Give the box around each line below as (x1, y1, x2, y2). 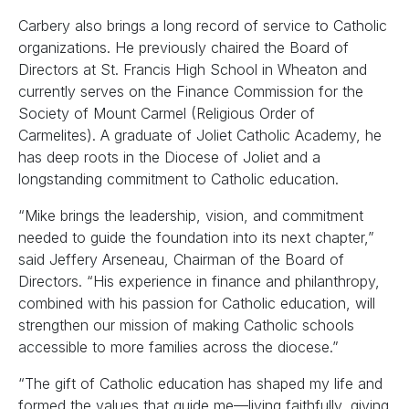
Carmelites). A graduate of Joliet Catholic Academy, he (18, 126, 382, 144)
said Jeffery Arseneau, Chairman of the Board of (18, 250, 344, 268)
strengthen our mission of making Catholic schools (18, 316, 354, 334)
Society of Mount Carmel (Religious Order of (18, 104, 315, 122)
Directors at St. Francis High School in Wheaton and (18, 60, 367, 79)
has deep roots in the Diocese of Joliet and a (18, 148, 320, 166)
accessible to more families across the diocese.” (18, 338, 339, 356)
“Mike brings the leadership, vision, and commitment (18, 206, 363, 225)
